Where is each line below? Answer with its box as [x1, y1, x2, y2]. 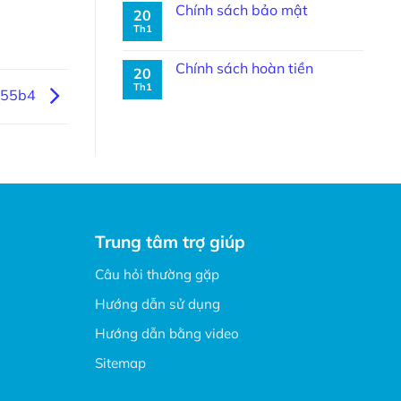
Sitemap [95, 354, 147, 371]
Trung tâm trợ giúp [95, 231, 246, 253]
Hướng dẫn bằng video [95, 324, 240, 342]
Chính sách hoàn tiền [175, 59, 313, 78]
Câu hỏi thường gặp [95, 265, 220, 283]
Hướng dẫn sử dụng [95, 294, 221, 312]
